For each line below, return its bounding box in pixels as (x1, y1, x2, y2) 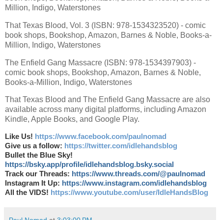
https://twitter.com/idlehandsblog (64, 142, 177, 150)
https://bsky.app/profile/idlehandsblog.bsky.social (5, 161, 174, 169)
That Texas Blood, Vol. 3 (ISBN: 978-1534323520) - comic (5, 21, 206, 29)
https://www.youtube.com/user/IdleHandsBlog (51, 189, 208, 197)
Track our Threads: (5, 170, 72, 178)
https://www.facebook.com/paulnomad (35, 133, 166, 141)
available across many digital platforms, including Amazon (5, 105, 206, 114)
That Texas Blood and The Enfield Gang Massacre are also (5, 95, 210, 104)
